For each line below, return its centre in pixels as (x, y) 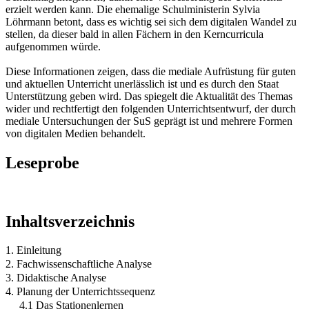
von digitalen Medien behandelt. (76, 133)
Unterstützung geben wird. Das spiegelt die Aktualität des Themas (149, 96)
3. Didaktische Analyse (56, 278)
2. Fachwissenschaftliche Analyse (79, 264)
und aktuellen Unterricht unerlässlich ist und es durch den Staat (142, 83)
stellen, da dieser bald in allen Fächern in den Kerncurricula (134, 34)
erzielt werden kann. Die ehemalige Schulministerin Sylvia (133, 9)
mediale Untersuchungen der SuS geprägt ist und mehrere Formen (149, 121)
